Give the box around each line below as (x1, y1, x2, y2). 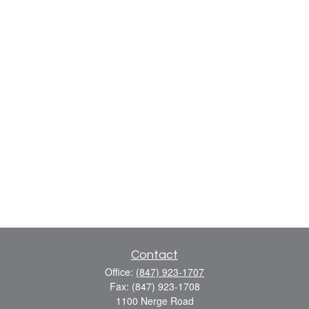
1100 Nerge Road (115, 294, 194, 308)
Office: (105, 265, 136, 279)
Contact (131, 248, 178, 261)
